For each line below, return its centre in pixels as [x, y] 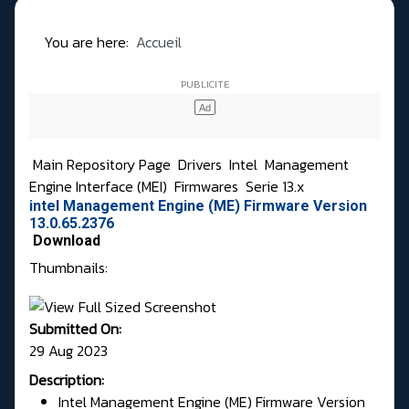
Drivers [202, 165]
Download [67, 241]
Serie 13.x [275, 187]
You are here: [90, 42]
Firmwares [208, 187]
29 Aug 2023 [68, 350]
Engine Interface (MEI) [100, 187]
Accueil [159, 42]
